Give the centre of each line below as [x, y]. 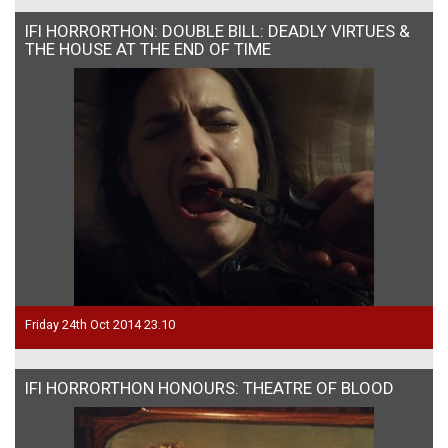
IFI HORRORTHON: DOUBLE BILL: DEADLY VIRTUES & [217, 30]
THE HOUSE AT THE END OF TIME [148, 48]
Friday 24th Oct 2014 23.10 [100, 324]
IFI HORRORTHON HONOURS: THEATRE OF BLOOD [209, 387]
